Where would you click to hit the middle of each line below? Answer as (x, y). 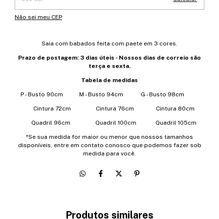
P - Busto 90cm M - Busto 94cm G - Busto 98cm (109, 94)
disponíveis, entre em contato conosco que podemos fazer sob (109, 145)
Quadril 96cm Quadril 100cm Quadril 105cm (109, 123)
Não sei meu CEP (38, 17)
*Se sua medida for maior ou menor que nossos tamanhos (109, 137)
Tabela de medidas (109, 80)
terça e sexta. (109, 66)
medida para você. (109, 153)
